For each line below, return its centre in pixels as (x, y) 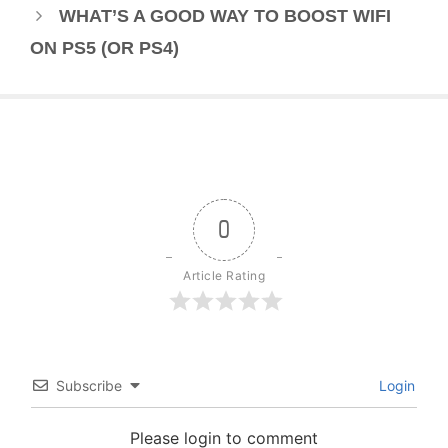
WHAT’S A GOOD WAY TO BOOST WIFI (224, 16)
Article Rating (224, 276)
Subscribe (89, 386)
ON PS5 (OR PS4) (104, 48)
